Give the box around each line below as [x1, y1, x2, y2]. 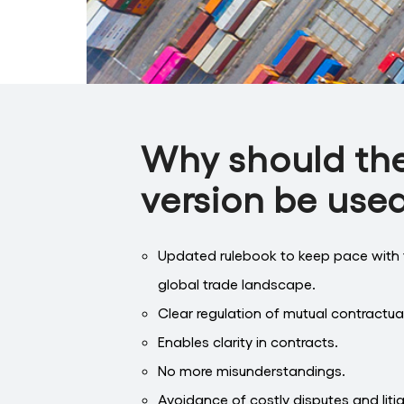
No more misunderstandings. [158, 362, 346, 380]
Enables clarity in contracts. [158, 333, 339, 351]
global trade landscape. [158, 275, 317, 293]
